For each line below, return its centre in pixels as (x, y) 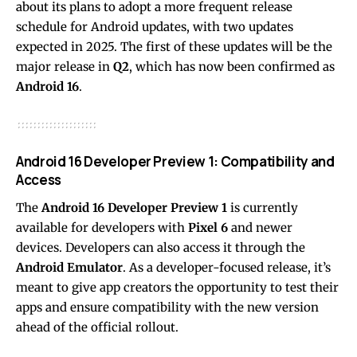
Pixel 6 (208, 227)
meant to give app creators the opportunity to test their (177, 287)
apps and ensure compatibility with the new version (167, 307)
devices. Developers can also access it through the (161, 247)
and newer (260, 227)
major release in (65, 66)
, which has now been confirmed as (232, 66)
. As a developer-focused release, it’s (227, 267)
